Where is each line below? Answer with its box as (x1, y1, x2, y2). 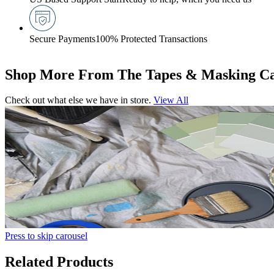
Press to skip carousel (5, 231, 87, 242)
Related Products (5, 254, 113, 270)
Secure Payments (29, 33, 95, 44)
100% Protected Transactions (95, 33, 207, 44)
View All (154, 95, 188, 106)
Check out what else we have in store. (5, 95, 151, 106)
